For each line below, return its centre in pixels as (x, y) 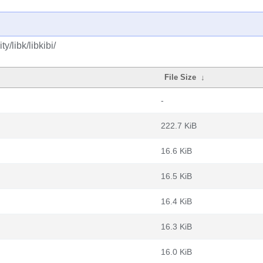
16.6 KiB (176, 151)
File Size (181, 77)
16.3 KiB (176, 227)
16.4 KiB (176, 201)
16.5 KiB (176, 176)
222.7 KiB (179, 126)
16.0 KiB (176, 252)
